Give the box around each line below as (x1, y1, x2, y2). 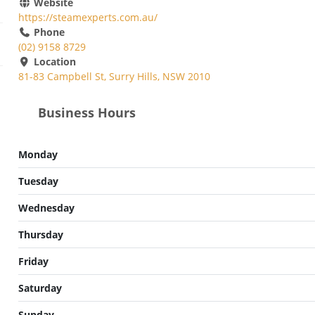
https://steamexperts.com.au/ (18, 11, 157, 25)
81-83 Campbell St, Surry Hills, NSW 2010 (18, 70, 210, 84)
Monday (18, 147, 58, 161)
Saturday (18, 281, 62, 295)
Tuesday (18, 174, 58, 188)
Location (30, 55, 76, 69)
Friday (18, 254, 49, 268)
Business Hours (34, 103, 136, 121)
